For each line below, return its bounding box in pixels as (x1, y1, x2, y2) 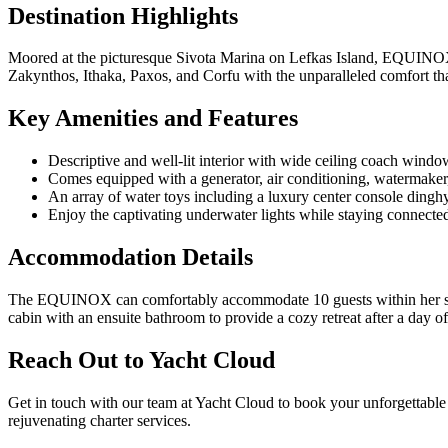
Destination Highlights (8, 2, 238, 29)
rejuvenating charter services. (8, 411, 191, 429)
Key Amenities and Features (8, 105, 298, 132)
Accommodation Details (8, 244, 253, 271)
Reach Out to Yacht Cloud (8, 346, 275, 373)
